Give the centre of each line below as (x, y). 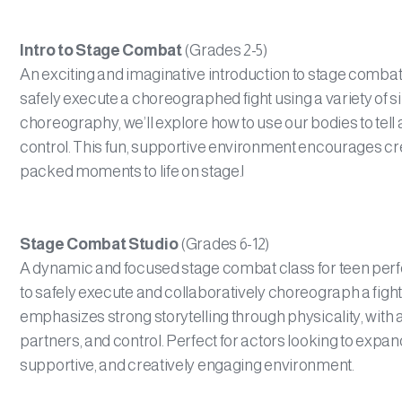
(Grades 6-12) (225, 244)
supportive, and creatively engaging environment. (187, 365)
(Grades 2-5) (224, 50)
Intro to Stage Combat (101, 50)
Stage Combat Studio (100, 244)
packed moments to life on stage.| (132, 171)
